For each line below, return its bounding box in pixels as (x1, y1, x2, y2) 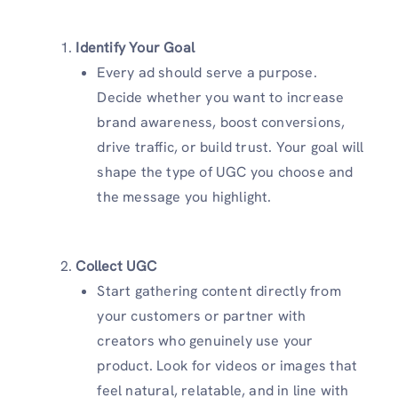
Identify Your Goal (76, 38, 195, 57)
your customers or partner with (97, 306, 306, 325)
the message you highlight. (97, 187, 272, 206)
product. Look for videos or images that (97, 356, 358, 375)
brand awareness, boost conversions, (97, 113, 346, 131)
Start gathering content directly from (97, 282, 341, 300)
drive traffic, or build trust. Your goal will (97, 138, 364, 156)
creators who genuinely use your (97, 331, 314, 350)
